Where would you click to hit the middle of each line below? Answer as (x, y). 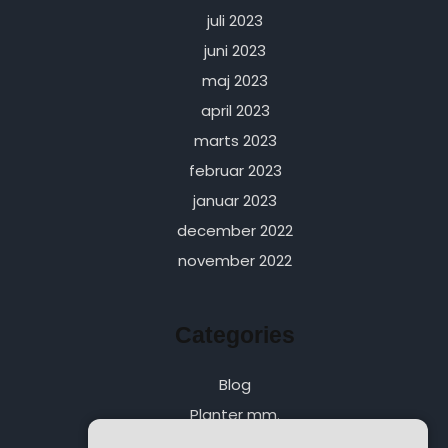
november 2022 (235, 261)
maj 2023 (235, 81)
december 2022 (235, 231)
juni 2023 (235, 51)
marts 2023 (235, 141)
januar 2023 (235, 201)
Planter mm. (235, 414)
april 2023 (235, 111)
